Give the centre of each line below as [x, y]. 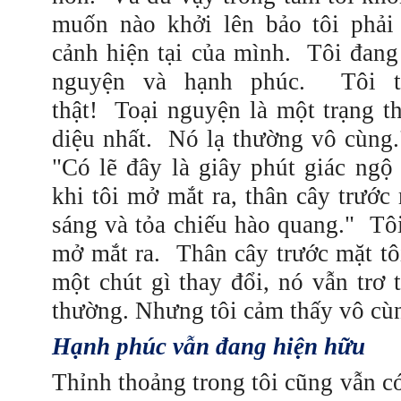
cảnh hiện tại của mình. [171, 53]
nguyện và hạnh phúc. [179, 81]
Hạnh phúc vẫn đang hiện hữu [209, 346]
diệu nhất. [102, 139]
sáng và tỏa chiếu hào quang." [211, 225]
